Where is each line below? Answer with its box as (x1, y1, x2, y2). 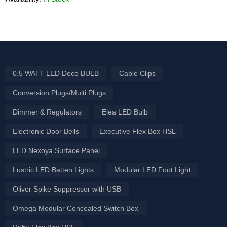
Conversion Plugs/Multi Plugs (13, 89, 106, 97)
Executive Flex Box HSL (99, 127, 176, 136)
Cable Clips (119, 69, 156, 78)
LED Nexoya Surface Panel (13, 146, 100, 155)
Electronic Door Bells (13, 127, 79, 136)
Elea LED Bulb (102, 108, 148, 117)
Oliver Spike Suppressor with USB (13, 185, 121, 194)
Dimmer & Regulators (13, 108, 82, 117)
